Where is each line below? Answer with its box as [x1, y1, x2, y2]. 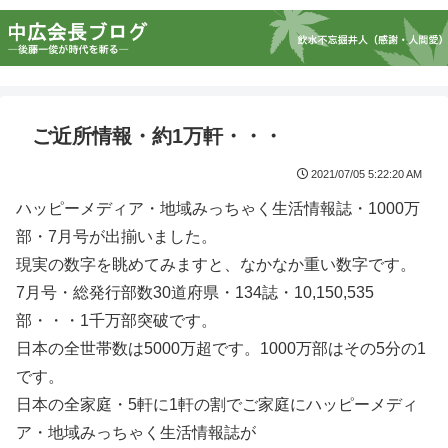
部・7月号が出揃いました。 [16, 228, 217, 245]
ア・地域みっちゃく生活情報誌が [16, 424, 256, 441]
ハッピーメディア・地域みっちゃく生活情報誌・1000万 [16, 200, 420, 217]
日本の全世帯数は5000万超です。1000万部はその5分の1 [16, 340, 426, 357]
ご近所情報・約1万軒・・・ [32, 125, 283, 147]
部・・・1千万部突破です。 [16, 312, 217, 329]
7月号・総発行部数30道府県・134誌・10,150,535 [16, 284, 374, 301]
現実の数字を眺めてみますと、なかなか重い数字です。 [16, 256, 416, 273]
